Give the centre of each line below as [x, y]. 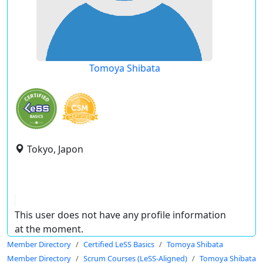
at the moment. [49, 229]
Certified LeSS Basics [119, 244]
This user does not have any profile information [120, 215]
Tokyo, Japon [55, 149]
